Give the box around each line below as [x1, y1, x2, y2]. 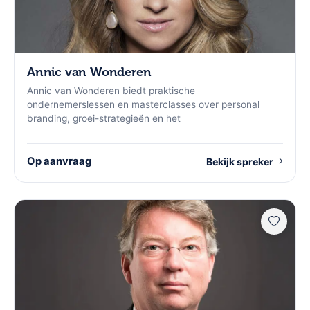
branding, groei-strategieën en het [27, 113, 181, 125]
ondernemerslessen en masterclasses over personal [27, 99, 259, 111]
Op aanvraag [27, 155, 91, 168]
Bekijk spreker [206, 155, 273, 167]
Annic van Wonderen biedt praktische [27, 85, 195, 97]
